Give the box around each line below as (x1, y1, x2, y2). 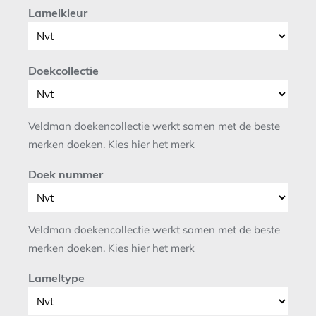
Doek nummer (28, 166, 103, 181)
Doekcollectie (28, 62, 99, 78)
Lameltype (28, 269, 85, 285)
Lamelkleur (28, 4, 87, 20)
